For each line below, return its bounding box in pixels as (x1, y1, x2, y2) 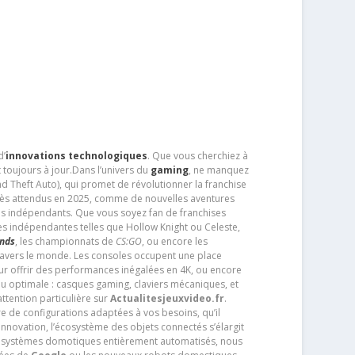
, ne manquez (188, 162, 249, 177)
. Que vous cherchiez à (147, 148, 248, 162)
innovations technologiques (5, 148, 147, 162)
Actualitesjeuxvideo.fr (109, 291, 224, 305)
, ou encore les (141, 234, 208, 248)
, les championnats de (14, 234, 116, 248)
